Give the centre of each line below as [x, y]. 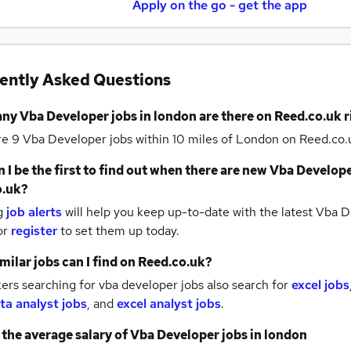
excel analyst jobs [169, 303]
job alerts [34, 212]
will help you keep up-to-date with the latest [189, 212]
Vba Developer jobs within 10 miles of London [152, 139]
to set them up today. [120, 230]
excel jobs [320, 284]
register [34, 230]
